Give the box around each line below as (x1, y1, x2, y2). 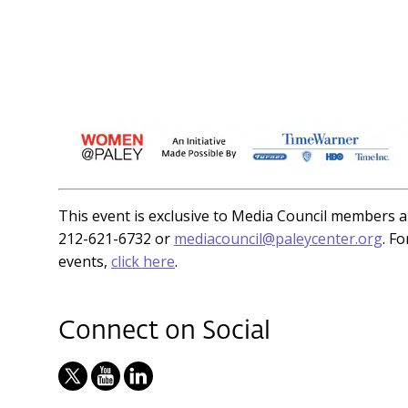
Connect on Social (58, 318, 270, 344)
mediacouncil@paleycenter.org (174, 228, 382, 249)
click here (111, 250, 175, 271)
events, (58, 250, 111, 271)
